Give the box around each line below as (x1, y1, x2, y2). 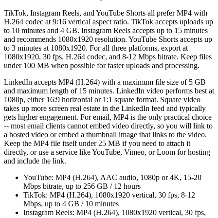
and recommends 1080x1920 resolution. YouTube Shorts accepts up (4, 35, 212, 44)
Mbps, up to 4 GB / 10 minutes (23, 200, 119, 208)
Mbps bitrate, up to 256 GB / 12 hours (23, 182, 141, 191)
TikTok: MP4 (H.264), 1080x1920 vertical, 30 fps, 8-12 (23, 191, 195, 200)
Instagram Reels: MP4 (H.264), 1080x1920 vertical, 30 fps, (23, 208, 206, 217)
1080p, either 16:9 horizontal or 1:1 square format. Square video (4, 95, 200, 104)
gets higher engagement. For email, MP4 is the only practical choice (4, 113, 212, 122)
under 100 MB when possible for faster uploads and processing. (4, 61, 200, 70)
